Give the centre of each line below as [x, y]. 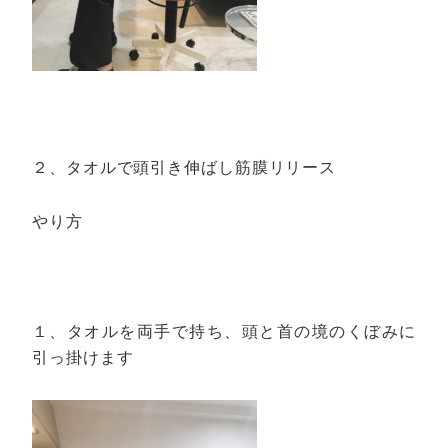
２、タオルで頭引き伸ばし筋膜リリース [184, 167]
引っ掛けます [83, 357]
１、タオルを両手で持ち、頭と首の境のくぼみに [224, 331]
